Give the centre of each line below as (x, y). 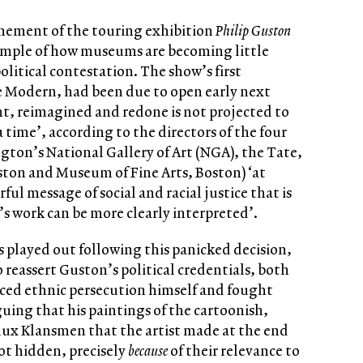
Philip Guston (253, 30)
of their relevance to (235, 350)
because (149, 350)
